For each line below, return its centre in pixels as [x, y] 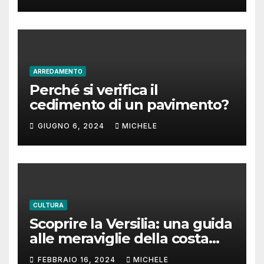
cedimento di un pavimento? [129, 105]
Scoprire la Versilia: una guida [131, 224]
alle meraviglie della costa [119, 239]
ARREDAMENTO [58, 72]
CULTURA [48, 205]
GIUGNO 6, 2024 [72, 126]
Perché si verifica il [94, 90]
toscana [57, 253]
